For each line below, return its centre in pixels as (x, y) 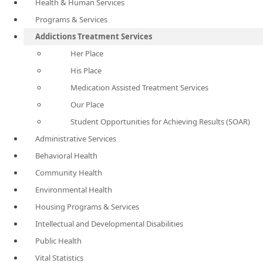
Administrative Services (76, 139)
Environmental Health (74, 190)
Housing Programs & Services (87, 207)
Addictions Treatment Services (94, 36)
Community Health (69, 173)
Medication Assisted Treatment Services (139, 87)
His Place (86, 70)
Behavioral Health (66, 156)
